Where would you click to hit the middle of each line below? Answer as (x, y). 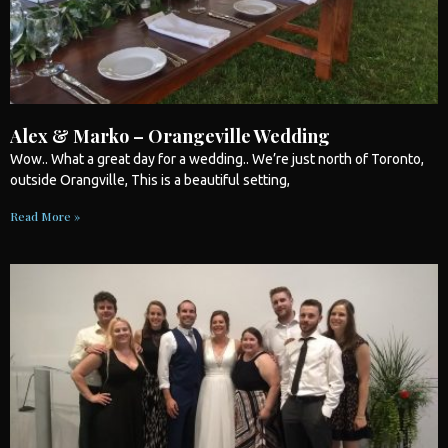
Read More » (45, 215)
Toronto (396, 158)
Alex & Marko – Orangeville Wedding (170, 135)
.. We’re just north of (307, 158)
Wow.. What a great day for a (99, 158)
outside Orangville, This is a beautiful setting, (151, 179)
